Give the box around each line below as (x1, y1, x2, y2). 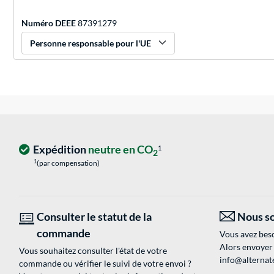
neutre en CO (88, 143, 153, 157)
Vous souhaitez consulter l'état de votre (19, 245, 167, 256)
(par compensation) (37, 158, 100, 168)
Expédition (33, 143, 88, 157)
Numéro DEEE (21, 18, 76, 29)
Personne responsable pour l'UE (30, 38, 151, 49)
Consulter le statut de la (37, 210, 152, 224)
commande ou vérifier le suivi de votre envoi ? (19, 258, 191, 269)
